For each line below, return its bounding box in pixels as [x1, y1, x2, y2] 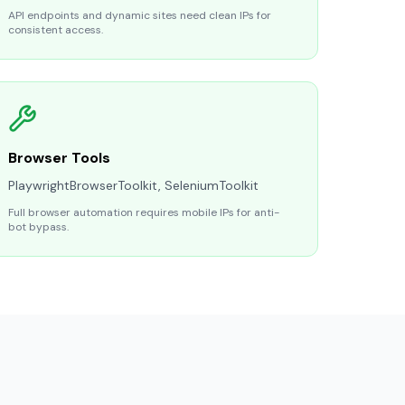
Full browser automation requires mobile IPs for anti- [8, 205, 279, 220]
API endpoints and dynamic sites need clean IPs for [8, 8, 271, 23]
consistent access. [8, 23, 103, 37]
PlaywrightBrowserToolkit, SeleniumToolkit [8, 177, 259, 193]
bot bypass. [8, 220, 69, 234]
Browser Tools [8, 148, 110, 167]
